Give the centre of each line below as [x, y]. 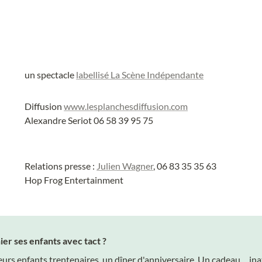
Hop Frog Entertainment [74, 180]
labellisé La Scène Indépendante [140, 74]
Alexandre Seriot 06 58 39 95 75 [89, 120]
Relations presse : [61, 166]
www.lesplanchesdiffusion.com [126, 106]
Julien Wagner [125, 166]
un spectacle [51, 74]
